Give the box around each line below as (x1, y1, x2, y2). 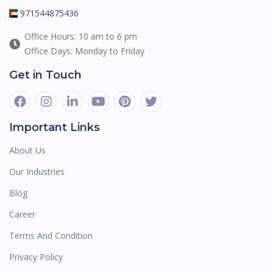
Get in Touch (9, 68, 82, 82)
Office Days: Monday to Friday (24, 45, 144, 57)
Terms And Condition (9, 230, 93, 241)
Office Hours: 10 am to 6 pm (24, 30, 137, 42)
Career (9, 208, 35, 220)
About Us (9, 144, 46, 156)
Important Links (9, 121, 100, 134)
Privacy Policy (9, 251, 63, 263)
